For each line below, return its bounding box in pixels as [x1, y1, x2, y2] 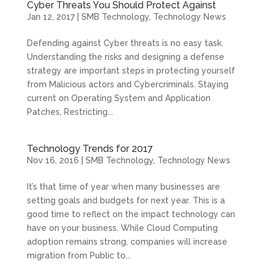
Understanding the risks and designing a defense [26, 51, 224, 62]
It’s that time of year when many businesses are [26, 181, 220, 191]
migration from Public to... [26, 250, 131, 260]
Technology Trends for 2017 [26, 142, 153, 154]
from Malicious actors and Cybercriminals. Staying [26, 79, 229, 89]
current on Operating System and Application [26, 93, 211, 103]
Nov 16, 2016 [26, 155, 79, 165]
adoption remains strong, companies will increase [26, 236, 227, 246]
